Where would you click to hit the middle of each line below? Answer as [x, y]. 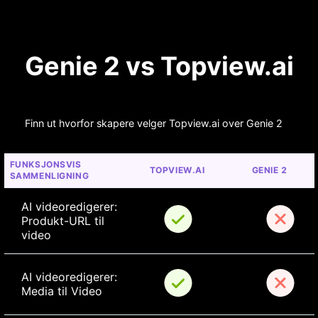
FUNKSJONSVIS [47, 165]
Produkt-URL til [64, 221]
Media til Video [61, 291]
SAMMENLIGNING [49, 176]
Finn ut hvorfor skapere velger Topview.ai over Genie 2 [153, 124]
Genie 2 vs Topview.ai [159, 66]
